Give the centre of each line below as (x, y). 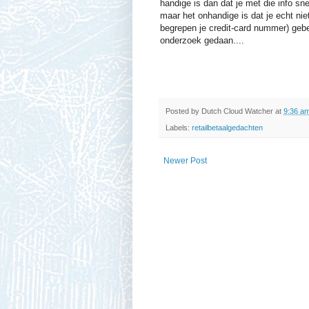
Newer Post (185, 161)
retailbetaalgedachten (227, 128)
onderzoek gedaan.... (202, 41)
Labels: (179, 128)
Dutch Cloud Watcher (237, 111)
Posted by (183, 111)
